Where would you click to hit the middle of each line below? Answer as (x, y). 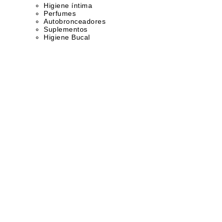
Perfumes (60, 13)
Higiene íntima (68, 5)
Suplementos (66, 29)
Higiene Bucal (67, 37)
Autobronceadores (75, 21)
